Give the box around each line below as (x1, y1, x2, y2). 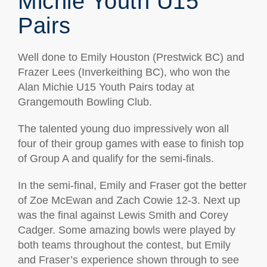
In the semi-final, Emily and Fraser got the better (18, 179, 247, 191)
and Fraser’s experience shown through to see (18, 254, 239, 266)
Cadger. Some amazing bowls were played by (18, 224, 235, 236)
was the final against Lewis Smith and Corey (18, 209, 228, 221)
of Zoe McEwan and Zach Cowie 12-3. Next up (18, 194, 240, 206)
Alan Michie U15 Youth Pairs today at (18, 81, 194, 93)
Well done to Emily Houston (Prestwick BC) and (18, 51, 244, 63)
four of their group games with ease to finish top (18, 138, 244, 150)
